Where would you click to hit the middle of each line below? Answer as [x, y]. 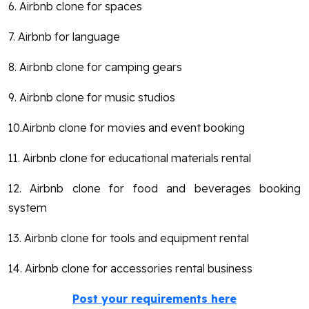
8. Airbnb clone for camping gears [95, 67]
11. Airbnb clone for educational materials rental [130, 158]
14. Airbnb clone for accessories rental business [130, 268]
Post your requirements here [154, 298]
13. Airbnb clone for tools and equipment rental [129, 238]
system [28, 207]
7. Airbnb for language [64, 36]
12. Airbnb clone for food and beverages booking [154, 188]
